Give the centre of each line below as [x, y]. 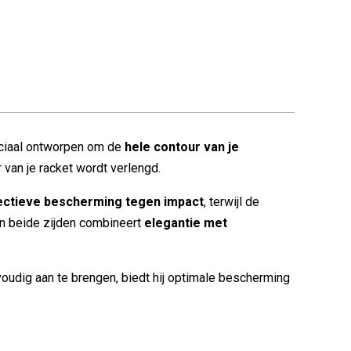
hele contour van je [182, 147]
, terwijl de [232, 202]
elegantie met [186, 223]
